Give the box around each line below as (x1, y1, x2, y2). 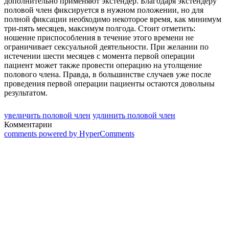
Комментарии (4, 120, 52, 129)
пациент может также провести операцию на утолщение (4, 60, 202, 70)
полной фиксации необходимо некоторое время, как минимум (4, 14, 221, 24)
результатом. (4, 88, 48, 97)
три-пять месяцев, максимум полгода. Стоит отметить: (4, 24, 195, 33)
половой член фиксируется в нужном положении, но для (4, 5, 203, 14)
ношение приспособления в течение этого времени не (4, 33, 194, 42)
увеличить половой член (4, 110, 90, 120)
